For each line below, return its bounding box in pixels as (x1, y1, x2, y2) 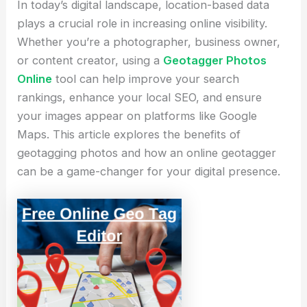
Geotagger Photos (163, 53, 267, 67)
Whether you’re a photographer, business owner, (17, 34, 281, 49)
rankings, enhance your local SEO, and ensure (17, 90, 262, 104)
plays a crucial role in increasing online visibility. (17, 16, 268, 30)
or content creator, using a (17, 53, 164, 67)
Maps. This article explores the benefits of (17, 127, 241, 141)
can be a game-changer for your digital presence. (17, 164, 281, 178)
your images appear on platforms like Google (17, 108, 258, 123)
